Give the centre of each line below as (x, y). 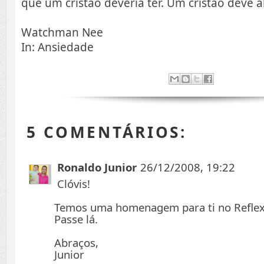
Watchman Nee (62, 32)
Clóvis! (74, 184)
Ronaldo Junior (97, 167)
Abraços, (76, 243)
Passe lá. (76, 219)
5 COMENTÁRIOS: (106, 132)
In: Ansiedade (57, 47)
